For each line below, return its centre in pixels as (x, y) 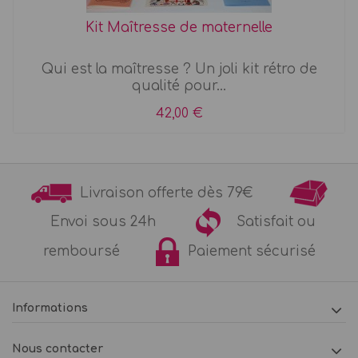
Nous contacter (58, 349)
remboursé (99, 251)
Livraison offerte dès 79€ (180, 193)
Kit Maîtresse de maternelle (179, 28)
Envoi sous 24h (119, 221)
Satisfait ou (268, 221)
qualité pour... (179, 86)
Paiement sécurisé (247, 251)
